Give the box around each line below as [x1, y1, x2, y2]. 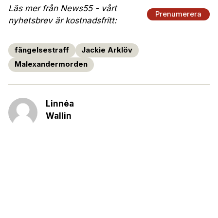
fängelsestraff [14, 45, 69, 54]
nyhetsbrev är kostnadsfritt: [8, 15, 117, 25]
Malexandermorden [14, 60, 88, 69]
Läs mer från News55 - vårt [8, 3, 117, 13]
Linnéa [46, 98, 74, 109]
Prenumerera [155, 10, 201, 18]
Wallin [46, 110, 72, 121]
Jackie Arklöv [81, 45, 133, 54]
